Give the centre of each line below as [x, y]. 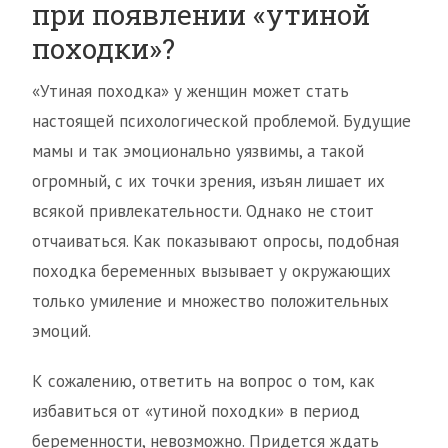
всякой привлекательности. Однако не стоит [203, 211]
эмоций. [61, 331]
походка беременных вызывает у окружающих [211, 271]
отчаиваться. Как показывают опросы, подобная [215, 241]
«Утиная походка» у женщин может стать [190, 91]
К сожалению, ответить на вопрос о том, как [203, 381]
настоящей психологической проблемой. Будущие [221, 121]
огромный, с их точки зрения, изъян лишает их [208, 181]
